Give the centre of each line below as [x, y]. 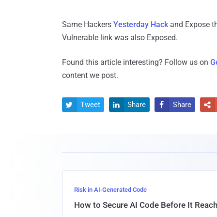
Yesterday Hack [141, 25]
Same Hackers [88, 25]
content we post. [90, 76]
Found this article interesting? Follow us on [136, 62]
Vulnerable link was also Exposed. [120, 38]
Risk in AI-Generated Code [110, 190]
